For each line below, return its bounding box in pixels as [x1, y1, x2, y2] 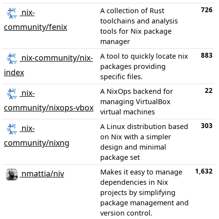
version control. [100, 208, 153, 218]
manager [100, 37, 130, 46]
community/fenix [4, 22, 67, 32]
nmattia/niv [20, 168, 64, 179]
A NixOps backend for [100, 87, 173, 96]
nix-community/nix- [20, 52, 93, 64]
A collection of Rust [100, 6, 164, 15]
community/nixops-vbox [4, 102, 93, 113]
